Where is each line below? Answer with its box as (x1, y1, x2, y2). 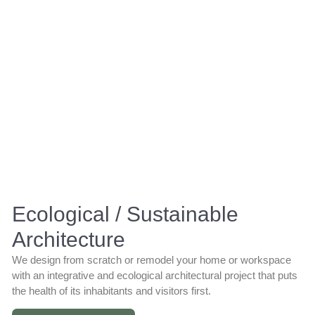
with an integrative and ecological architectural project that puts (12, 269, 298, 281)
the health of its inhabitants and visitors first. (12, 284, 212, 297)
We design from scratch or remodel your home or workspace (12, 253, 292, 266)
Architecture (12, 227, 126, 251)
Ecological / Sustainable (12, 202, 239, 226)
